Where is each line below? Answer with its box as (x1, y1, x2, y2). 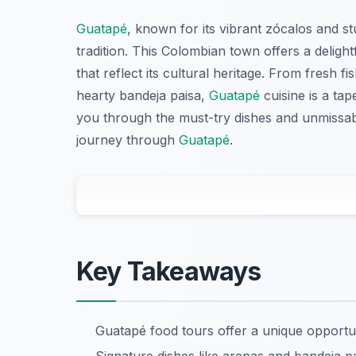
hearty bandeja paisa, (76, 87, 209, 104)
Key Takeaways (76, 256, 261, 288)
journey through (76, 132, 179, 149)
